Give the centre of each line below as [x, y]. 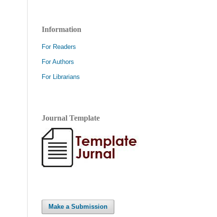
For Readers [59, 46]
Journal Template [71, 118]
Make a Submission [78, 206]
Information [62, 29]
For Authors [58, 62]
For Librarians [61, 77]
